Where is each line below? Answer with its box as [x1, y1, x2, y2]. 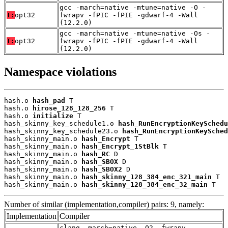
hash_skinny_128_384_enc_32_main [81, 180, 208, 188]
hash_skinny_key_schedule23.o [4, 127, 122, 135]
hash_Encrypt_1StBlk [81, 142, 159, 150]
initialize [33, 111, 73, 120]
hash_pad [33, 96, 65, 104]
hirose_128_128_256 [33, 104, 106, 112]
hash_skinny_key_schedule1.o [4, 119, 118, 127]
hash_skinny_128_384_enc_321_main [81, 173, 212, 181]
